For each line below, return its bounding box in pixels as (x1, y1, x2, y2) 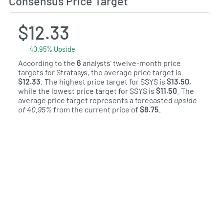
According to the (18, 58, 77, 67)
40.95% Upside (29, 44, 75, 53)
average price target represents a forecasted (18, 95, 174, 105)
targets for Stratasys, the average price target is (18, 67, 181, 77)
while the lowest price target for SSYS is (18, 86, 156, 95)
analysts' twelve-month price (81, 58, 181, 67)
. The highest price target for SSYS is (41, 76, 167, 86)
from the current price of (52, 104, 140, 114)
